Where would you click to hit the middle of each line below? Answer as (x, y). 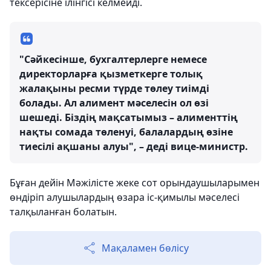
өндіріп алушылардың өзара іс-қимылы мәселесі (125, 197)
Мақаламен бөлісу (145, 248)
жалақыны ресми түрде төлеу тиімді (114, 88)
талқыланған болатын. (63, 212)
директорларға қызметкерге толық (111, 74)
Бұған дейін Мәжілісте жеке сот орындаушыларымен (135, 183)
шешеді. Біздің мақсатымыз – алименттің (129, 117)
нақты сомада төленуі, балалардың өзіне (126, 132)
